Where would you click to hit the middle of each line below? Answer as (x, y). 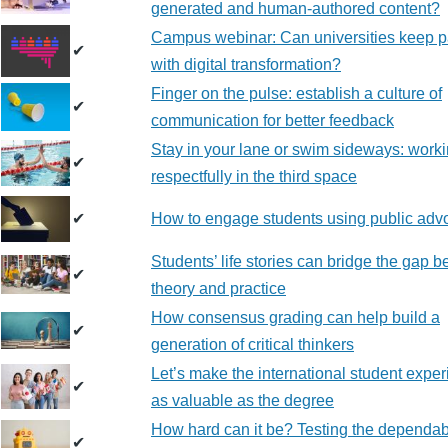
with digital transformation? (246, 64)
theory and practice (218, 288)
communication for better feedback (272, 120)
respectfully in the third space (254, 176)
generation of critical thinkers (252, 344)
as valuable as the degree (242, 400)
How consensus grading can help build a (295, 317)
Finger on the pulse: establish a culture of (296, 93)
